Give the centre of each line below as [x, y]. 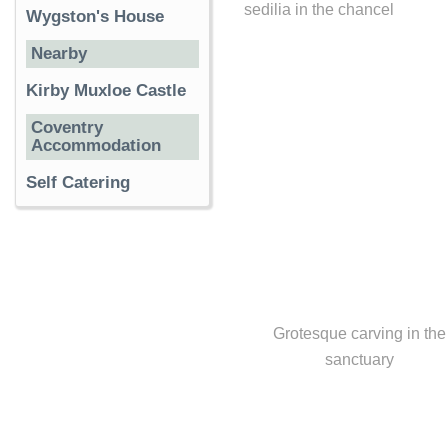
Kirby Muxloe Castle [106, 90]
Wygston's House [95, 16]
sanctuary [359, 359]
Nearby [59, 53]
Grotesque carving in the [359, 333]
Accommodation [96, 145]
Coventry [67, 127]
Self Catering [78, 182]
